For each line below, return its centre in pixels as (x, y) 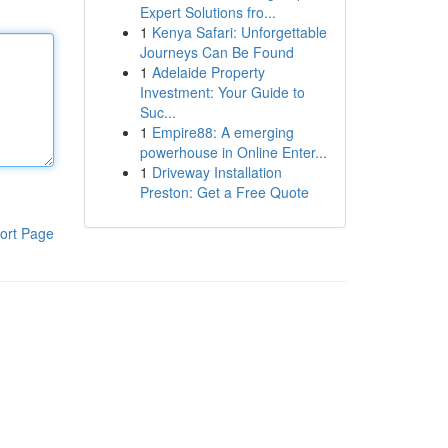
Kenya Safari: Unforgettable (239, 32)
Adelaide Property (208, 72)
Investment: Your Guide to (222, 92)
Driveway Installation (216, 172)
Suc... (157, 112)
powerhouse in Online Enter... (233, 152)
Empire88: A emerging (222, 132)
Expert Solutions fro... (207, 12)
